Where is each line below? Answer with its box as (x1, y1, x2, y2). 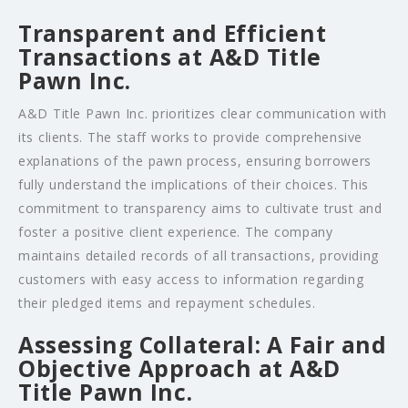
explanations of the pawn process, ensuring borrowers (18, 152, 372, 170)
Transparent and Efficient (18, 18, 327, 49)
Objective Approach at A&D (18, 353, 341, 384)
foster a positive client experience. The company (18, 223, 333, 241)
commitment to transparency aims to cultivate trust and (18, 199, 382, 218)
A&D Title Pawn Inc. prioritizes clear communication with (18, 105, 387, 123)
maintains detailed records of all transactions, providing (18, 247, 379, 265)
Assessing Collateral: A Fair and (18, 330, 387, 361)
